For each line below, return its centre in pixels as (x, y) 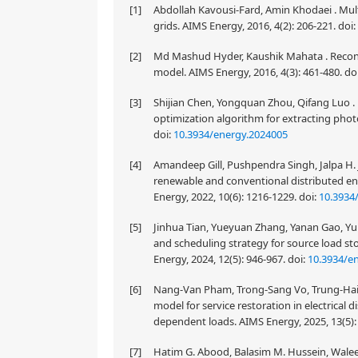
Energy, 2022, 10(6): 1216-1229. (226, 197)
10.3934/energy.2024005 (231, 134)
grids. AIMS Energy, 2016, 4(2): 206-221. (246, 26)
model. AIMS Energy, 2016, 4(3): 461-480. (249, 72)
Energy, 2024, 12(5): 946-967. (221, 259)
